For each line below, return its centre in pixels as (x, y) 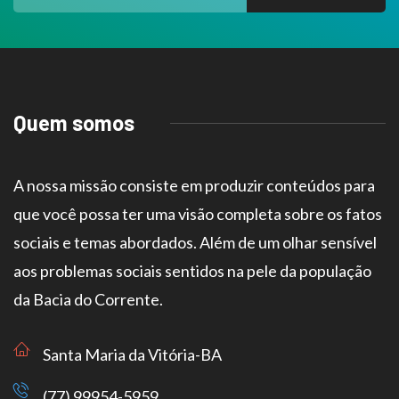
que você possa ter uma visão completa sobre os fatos (198, 214)
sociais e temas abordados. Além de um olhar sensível (195, 243)
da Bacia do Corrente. (88, 300)
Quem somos (74, 123)
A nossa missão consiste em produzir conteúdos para (194, 186)
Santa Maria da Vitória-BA (132, 355)
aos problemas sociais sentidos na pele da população (192, 271)
